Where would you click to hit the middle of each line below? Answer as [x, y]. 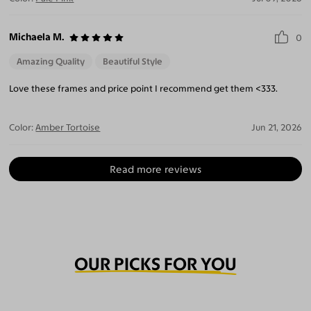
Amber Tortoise [68, 127]
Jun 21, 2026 [276, 127]
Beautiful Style [133, 62]
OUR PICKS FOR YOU [155, 264]
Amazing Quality [51, 62]
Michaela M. [37, 37]
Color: [22, 127]
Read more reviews [155, 169]
